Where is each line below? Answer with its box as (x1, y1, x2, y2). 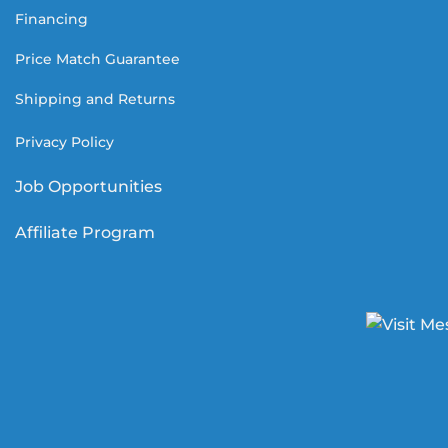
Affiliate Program (15, 223, 159, 243)
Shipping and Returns (15, 89, 175, 108)
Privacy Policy (15, 132, 114, 151)
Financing (15, 10, 88, 29)
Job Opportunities (15, 177, 166, 197)
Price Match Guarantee (15, 50, 180, 69)
